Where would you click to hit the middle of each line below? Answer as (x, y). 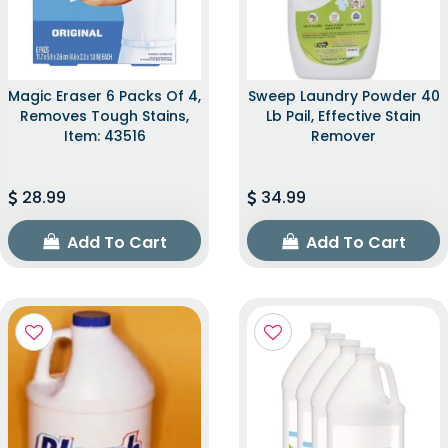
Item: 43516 (104, 135)
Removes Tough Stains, (104, 115)
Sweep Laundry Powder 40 (343, 95)
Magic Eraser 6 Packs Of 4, (104, 95)
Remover (343, 135)
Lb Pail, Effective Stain (343, 115)
